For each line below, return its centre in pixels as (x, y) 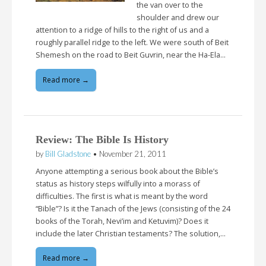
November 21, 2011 (133, 153)
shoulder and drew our (178, 18)
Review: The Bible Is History (102, 139)
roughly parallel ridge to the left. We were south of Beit (132, 43)
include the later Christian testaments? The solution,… (131, 233)
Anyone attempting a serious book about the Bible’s (127, 171)
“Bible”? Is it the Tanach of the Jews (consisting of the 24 (133, 208)
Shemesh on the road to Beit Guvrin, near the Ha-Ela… (131, 55)
